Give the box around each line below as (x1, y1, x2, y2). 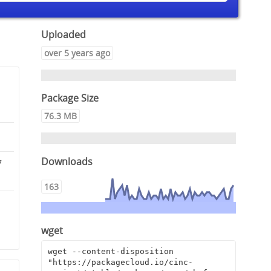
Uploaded (41, 28, 87, 42)
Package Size (41, 91, 99, 105)
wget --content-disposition (47, 247, 174, 256)
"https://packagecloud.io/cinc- (47, 258, 193, 267)
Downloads (41, 154, 93, 168)
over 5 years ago (44, 47, 111, 59)
